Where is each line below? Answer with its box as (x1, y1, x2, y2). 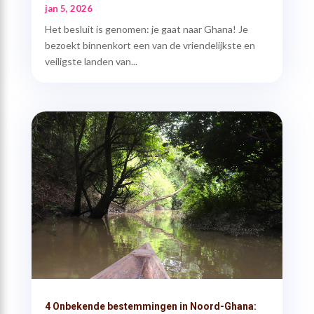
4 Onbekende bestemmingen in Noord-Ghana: (44, 301, 257, 313)
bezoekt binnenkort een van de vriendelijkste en (44, 39, 255, 51)
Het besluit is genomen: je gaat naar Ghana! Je (44, 22, 248, 35)
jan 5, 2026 (44, 2, 93, 14)
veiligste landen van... (44, 55, 137, 67)
